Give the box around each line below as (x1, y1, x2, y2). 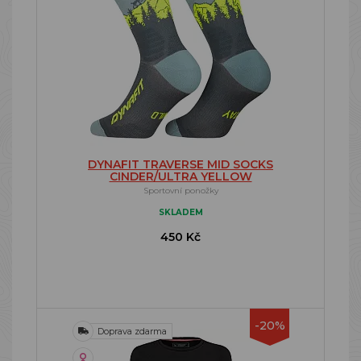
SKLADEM (158, 207, 203, 218)
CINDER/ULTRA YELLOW (109, 169, 252, 184)
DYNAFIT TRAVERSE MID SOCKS (88, 157, 273, 172)
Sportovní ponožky (143, 185, 218, 196)
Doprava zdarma (98, 326, 167, 337)
